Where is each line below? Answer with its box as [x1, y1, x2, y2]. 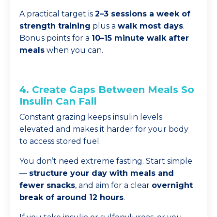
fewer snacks [19, 181, 75, 190]
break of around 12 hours [19, 193, 124, 202]
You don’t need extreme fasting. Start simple [19, 156, 192, 166]
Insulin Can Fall [19, 95, 97, 107]
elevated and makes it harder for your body [19, 124, 188, 134]
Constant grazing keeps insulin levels [19, 112, 162, 122]
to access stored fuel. [19, 137, 101, 146]
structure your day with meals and [29, 169, 174, 178]
